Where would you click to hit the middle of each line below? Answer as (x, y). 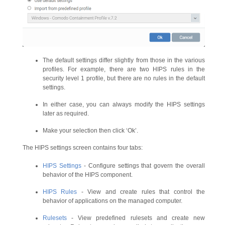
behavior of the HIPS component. (88, 175)
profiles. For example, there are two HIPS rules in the (124, 69)
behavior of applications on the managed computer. (113, 201)
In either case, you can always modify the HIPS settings (124, 104)
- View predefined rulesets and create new (136, 218)
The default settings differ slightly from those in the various (124, 60)
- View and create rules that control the (141, 192)
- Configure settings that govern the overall (143, 165)
